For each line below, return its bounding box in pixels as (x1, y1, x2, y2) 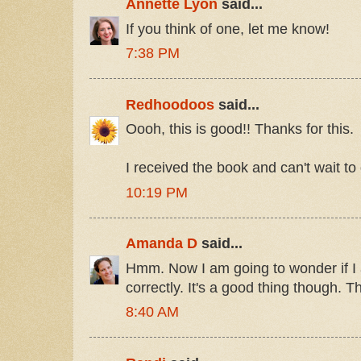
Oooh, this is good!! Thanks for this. (126, 121, 354, 138)
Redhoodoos (126, 96, 214, 113)
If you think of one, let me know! (126, 20, 330, 37)
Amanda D (126, 235, 197, 252)
